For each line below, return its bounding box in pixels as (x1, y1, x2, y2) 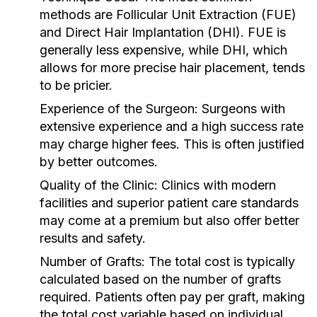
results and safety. (40, 231, 146, 246)
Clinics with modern (158, 178, 276, 192)
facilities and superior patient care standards (40, 195, 299, 210)
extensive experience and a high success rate (40, 119, 304, 134)
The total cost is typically (145, 254, 295, 269)
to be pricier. (40, 78, 113, 93)
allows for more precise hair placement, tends (40, 60, 305, 75)
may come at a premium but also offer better (40, 213, 299, 228)
